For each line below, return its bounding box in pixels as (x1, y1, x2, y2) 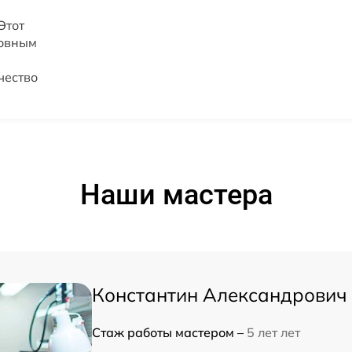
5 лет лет (247, 324, 300, 340)
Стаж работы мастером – (92, 324, 247, 340)
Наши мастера (79, 178, 273, 211)
